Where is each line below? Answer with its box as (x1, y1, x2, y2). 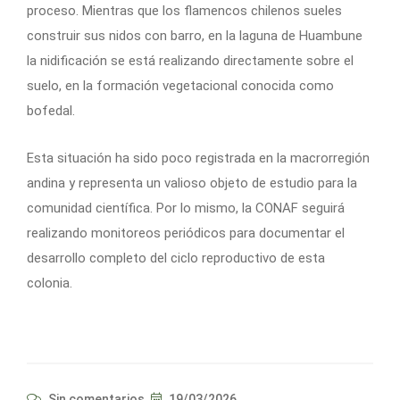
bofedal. (27, 102, 75, 119)
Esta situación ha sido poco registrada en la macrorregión (27, 149, 370, 166)
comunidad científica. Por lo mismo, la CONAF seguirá (27, 199, 345, 216)
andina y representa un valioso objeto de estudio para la (27, 174, 357, 191)
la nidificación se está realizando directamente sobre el (27, 52, 354, 69)
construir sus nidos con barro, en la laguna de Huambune (27, 27, 362, 44)
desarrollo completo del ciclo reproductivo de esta (27, 249, 325, 266)
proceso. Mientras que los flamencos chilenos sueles (27, 2, 342, 19)
